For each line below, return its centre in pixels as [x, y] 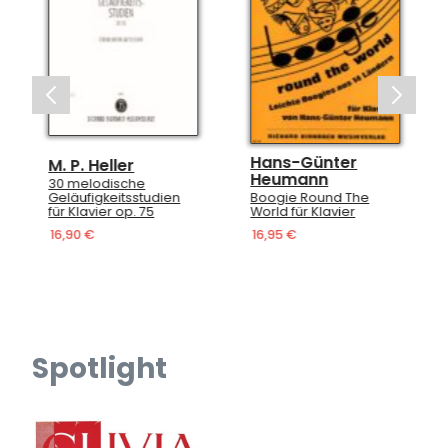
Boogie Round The [309, 197]
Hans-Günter [303, 162]
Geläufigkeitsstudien [114, 197]
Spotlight [99, 369]
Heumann [289, 179]
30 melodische [96, 183]
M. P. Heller [91, 165]
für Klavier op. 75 [101, 211]
